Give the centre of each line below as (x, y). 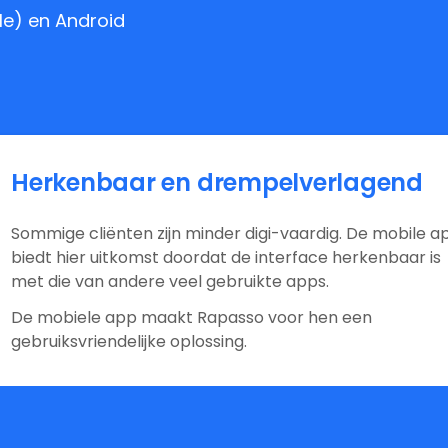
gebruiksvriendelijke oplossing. (129, 341)
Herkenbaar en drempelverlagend (217, 182)
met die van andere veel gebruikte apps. (170, 281)
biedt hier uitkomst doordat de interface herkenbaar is (226, 257)
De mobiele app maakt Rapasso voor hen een (192, 317)
